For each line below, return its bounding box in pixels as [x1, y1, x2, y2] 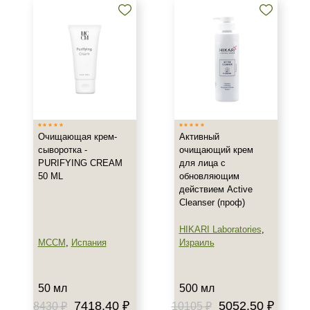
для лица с [179, 158, 226, 168]
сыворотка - [37, 145, 87, 155]
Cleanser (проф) [179, 197, 245, 208]
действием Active [179, 184, 253, 194]
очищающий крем [179, 145, 253, 155]
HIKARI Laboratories [179, 224, 262, 235]
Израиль [179, 237, 215, 248]
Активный [179, 131, 219, 142]
